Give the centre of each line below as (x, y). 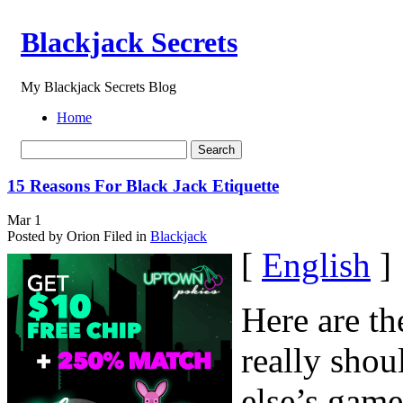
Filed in (125, 237)
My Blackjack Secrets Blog (99, 86)
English (316, 265)
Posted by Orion (54, 237)
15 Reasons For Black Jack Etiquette (143, 185)
